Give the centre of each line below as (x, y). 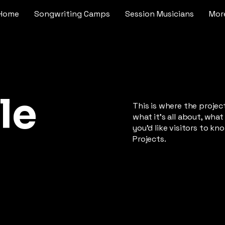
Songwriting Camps (72, 14)
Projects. (149, 139)
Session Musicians (159, 14)
